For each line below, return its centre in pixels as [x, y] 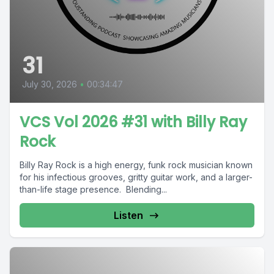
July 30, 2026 [50, 84]
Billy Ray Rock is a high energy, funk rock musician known [136, 165]
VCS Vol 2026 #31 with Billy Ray [133, 122]
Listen [128, 216]
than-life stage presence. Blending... [93, 190]
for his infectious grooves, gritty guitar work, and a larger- [136, 177]
